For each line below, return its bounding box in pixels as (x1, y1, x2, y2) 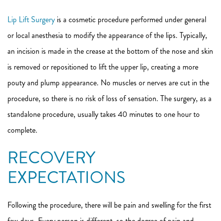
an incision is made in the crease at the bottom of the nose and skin (7, 45, 213, 57)
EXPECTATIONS (7, 166, 125, 189)
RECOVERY (7, 146, 95, 170)
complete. (7, 124, 37, 136)
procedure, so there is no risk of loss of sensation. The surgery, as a (7, 93, 212, 104)
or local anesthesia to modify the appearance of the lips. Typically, (7, 30, 207, 41)
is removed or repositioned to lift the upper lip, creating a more (7, 61, 198, 73)
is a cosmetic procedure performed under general (55, 14, 206, 25)
